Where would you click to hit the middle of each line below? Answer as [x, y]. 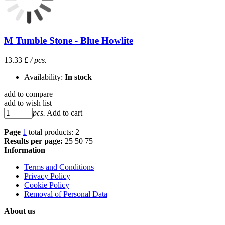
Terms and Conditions [59, 167]
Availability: [44, 77]
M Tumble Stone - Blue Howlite [69, 41]
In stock [78, 77]
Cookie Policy [47, 185]
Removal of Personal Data [66, 194]
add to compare [28, 94]
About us [20, 211]
